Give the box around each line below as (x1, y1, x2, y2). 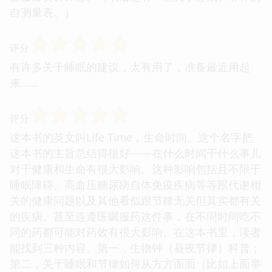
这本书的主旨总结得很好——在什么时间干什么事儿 (10, 145, 261, 160)
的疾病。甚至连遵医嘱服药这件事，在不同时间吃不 (10, 208, 261, 223)
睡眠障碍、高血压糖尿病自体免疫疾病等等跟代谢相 (10, 177, 261, 192)
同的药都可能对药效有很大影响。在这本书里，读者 (10, 224, 261, 239)
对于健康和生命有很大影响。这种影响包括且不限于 (10, 161, 261, 176)
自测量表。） (10, 4, 75, 19)
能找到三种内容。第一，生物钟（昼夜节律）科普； (10, 240, 261, 255)
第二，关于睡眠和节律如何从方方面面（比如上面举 (10, 256, 261, 271)
